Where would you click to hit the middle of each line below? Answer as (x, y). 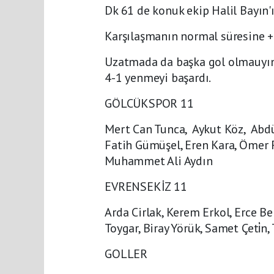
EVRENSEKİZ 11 (146, 187)
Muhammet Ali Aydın (159, 161)
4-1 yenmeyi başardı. (158, 78)
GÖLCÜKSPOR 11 (149, 104)
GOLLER (126, 254)
